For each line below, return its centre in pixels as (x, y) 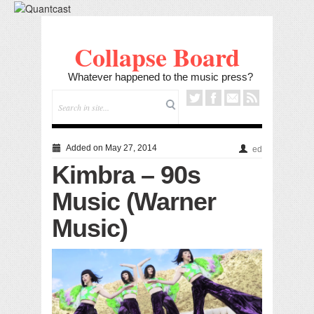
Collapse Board (157, 56)
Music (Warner (134, 201)
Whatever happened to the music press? (161, 76)
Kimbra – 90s (126, 175)
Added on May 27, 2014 (110, 148)
